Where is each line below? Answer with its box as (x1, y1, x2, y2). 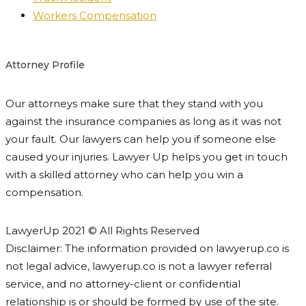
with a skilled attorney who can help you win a (5, 167, 243, 181)
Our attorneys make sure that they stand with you (5, 96, 263, 110)
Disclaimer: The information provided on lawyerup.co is (5, 241, 289, 255)
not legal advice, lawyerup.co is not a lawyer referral (5, 259, 272, 273)
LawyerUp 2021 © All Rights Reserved (5, 223, 199, 237)
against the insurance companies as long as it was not (5, 114, 281, 128)
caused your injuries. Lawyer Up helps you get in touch (5, 150, 288, 163)
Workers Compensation (33, 9, 156, 23)
